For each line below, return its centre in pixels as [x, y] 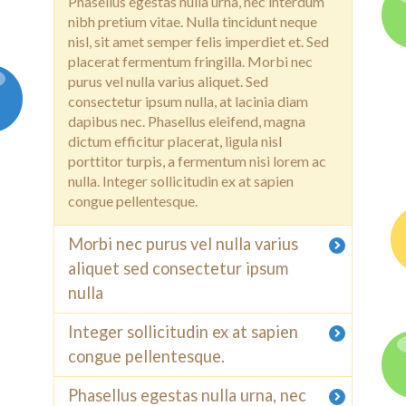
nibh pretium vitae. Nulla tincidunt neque [193, 21]
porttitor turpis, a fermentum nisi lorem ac [197, 161]
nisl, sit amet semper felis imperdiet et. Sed [198, 41]
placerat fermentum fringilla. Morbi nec [190, 61]
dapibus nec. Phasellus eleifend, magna [187, 121]
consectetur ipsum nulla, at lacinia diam [188, 101]
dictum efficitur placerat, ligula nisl [175, 141]
